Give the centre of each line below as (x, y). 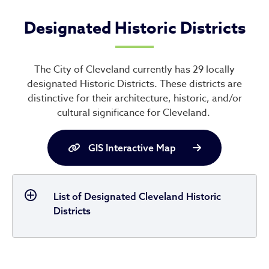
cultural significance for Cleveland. (134, 113)
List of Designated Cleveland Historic (137, 196)
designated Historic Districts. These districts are (134, 84)
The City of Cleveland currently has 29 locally (134, 70)
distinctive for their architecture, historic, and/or (134, 98)
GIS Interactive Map (132, 148)
